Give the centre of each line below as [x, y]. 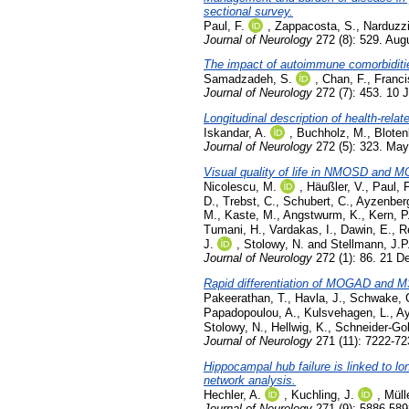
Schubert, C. [316, 202]
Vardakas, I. [301, 230]
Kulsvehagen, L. [347, 312]
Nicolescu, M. [240, 187]
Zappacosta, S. [315, 26]
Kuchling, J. [323, 394]
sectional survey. [248, 11]
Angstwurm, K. [322, 215]
